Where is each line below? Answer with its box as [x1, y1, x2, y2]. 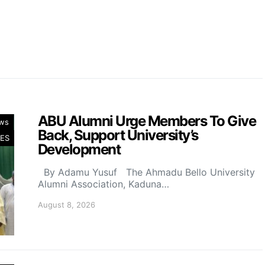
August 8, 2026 [38, 200, 95, 209]
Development [38, 141, 121, 158]
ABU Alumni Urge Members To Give [38, 112, 256, 130]
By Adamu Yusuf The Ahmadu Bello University [38, 166, 255, 178]
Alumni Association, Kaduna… [38, 178, 169, 190]
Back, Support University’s [38, 127, 198, 144]
